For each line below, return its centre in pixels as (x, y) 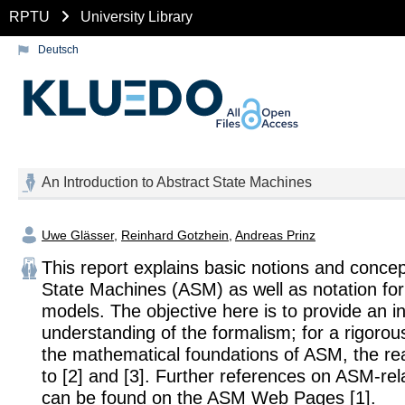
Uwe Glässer (78, 235)
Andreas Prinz (275, 235)
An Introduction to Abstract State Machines (177, 182)
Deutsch (58, 50)
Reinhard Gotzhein (175, 235)
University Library (137, 16)
